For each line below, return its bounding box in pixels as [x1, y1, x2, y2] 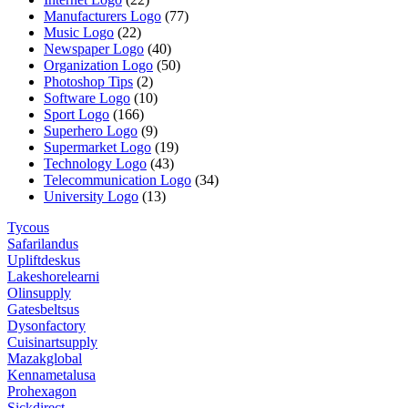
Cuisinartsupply [7, 334, 97, 351]
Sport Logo [44, 107, 109, 123]
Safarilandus [7, 236, 78, 252]
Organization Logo [44, 57, 153, 74]
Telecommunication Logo [44, 172, 191, 189]
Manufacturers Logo [44, 8, 161, 25]
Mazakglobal [7, 351, 82, 367]
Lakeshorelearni [7, 269, 99, 285]
